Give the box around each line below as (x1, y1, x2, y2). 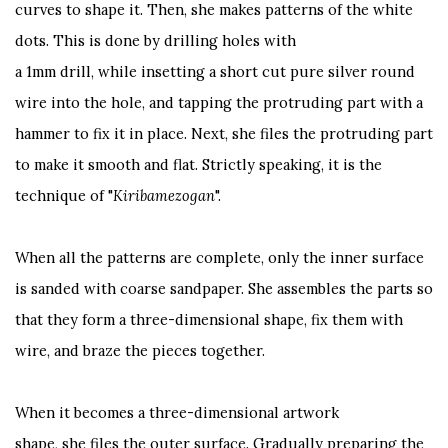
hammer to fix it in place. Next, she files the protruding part (15, 123, 433, 143)
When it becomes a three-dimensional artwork (15, 402, 339, 422)
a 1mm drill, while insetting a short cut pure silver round (15, 61, 415, 81)
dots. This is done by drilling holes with (15, 30, 296, 50)
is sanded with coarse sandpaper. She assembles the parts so (15, 278, 433, 298)
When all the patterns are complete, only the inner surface (15, 247, 424, 267)
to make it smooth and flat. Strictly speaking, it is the (15, 154, 382, 174)
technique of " (15, 185, 113, 205)
